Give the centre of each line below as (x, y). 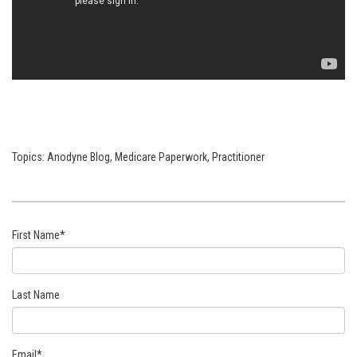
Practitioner (238, 157)
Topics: (29, 157)
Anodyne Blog (78, 157)
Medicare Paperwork (161, 157)
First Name (36, 235)
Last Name (36, 294)
